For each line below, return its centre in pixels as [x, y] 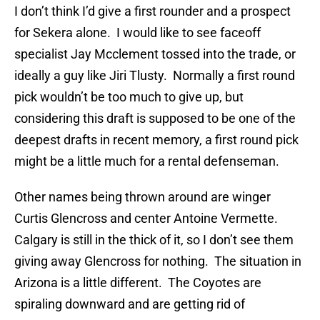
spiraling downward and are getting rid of [130, 304]
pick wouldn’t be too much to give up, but [129, 97]
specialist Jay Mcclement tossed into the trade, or [155, 54]
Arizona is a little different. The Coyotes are [138, 283]
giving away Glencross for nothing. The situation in [158, 261]
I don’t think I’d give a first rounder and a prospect [152, 11]
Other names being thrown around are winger [142, 197]
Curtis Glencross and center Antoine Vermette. [147, 219]
